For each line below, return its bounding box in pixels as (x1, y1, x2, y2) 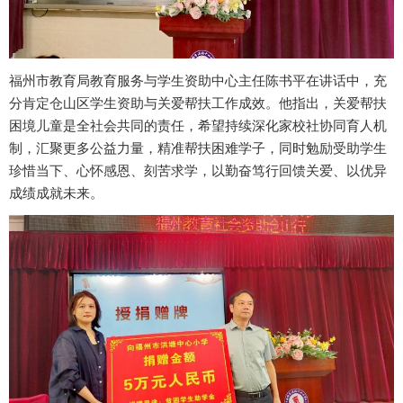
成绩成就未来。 (9, 185, 103, 201)
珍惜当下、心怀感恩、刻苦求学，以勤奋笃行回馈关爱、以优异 (9, 163, 387, 179)
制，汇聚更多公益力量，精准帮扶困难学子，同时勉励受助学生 (9, 140, 387, 157)
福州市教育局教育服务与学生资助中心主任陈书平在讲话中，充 (9, 73, 387, 89)
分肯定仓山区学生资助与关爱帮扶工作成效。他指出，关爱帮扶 (9, 95, 387, 112)
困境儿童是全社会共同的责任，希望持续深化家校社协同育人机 (9, 118, 387, 134)
